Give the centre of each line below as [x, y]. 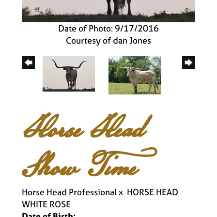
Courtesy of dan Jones [108, 40]
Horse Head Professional [69, 192]
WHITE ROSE [46, 204]
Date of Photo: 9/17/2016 [108, 28]
